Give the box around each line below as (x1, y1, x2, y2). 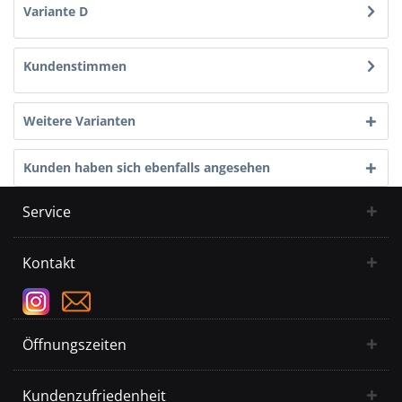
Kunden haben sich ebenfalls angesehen (23, 159, 270, 176)
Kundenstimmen (23, 57, 127, 74)
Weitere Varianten (23, 112, 135, 129)
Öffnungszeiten (22, 335, 127, 354)
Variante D (23, 3, 88, 20)
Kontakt (22, 253, 75, 273)
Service (22, 202, 71, 222)
